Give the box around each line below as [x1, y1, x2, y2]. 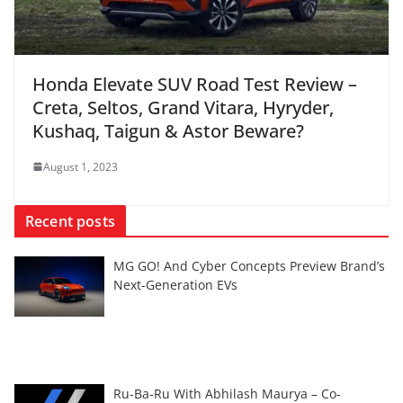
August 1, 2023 [43, 158, 118, 175]
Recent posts [25, 210, 115, 231]
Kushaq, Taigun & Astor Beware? [32, 118, 304, 143]
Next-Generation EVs [113, 275, 237, 293]
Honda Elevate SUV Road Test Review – [32, 71, 357, 96]
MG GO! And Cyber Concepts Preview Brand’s [113, 256, 385, 274]
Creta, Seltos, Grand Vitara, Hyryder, [32, 94, 334, 120]
